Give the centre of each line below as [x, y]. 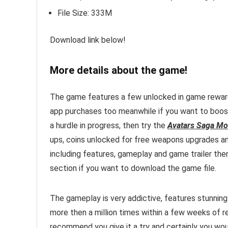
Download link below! [88, 40]
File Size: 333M [85, 13]
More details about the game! [119, 70]
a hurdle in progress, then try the [109, 125]
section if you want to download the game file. [133, 168]
